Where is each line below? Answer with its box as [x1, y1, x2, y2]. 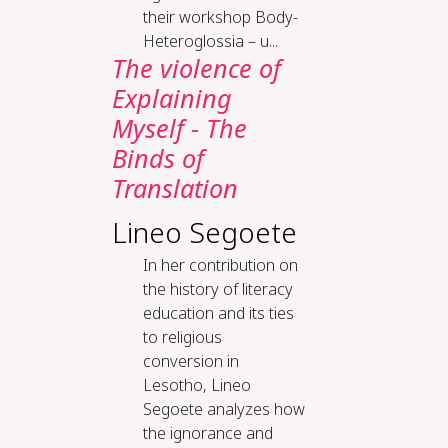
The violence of [111, 51, 281, 85]
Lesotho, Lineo [142, 374, 251, 396]
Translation [111, 171, 238, 205]
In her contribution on [142, 254, 298, 276]
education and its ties [142, 302, 294, 324]
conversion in [142, 350, 239, 372]
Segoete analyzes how [142, 398, 305, 420]
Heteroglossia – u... [142, 30, 278, 52]
